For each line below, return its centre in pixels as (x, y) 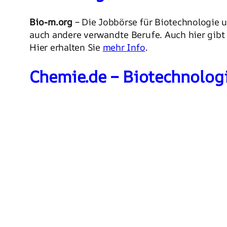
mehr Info (124, 47)
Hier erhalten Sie (66, 47)
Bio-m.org (51, 22)
